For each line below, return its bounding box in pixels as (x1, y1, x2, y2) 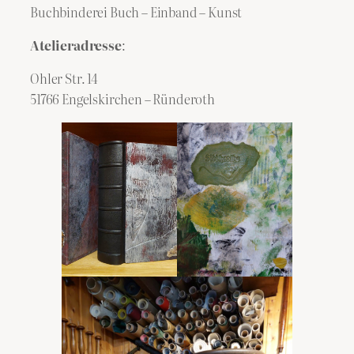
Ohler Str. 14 (30, 69, 98, 88)
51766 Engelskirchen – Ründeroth (30, 89, 215, 109)
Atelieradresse (30, 36, 122, 55)
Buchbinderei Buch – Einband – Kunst (30, 2, 243, 21)
